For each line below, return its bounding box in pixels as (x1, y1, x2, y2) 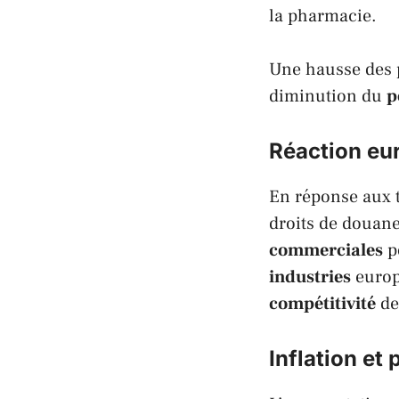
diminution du (269, 84, 387, 108)
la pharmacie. (269, 4, 377, 28)
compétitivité (269, 291, 376, 315)
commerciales (269, 238, 383, 262)
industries (269, 265, 351, 289)
